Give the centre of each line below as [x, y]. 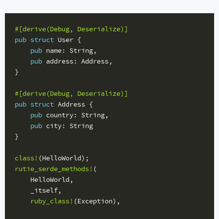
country [60, 115]
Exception [95, 201]
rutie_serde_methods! [54, 168]
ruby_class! [52, 201]
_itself [44, 190]
